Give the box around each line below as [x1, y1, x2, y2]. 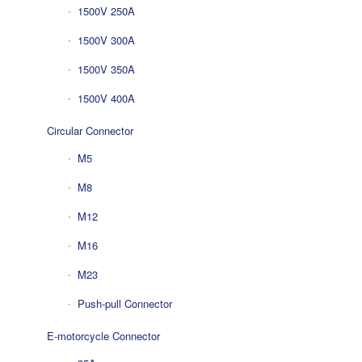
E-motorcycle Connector [46, 328, 160, 343]
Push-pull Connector [77, 296, 172, 311]
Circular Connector [46, 123, 133, 138]
